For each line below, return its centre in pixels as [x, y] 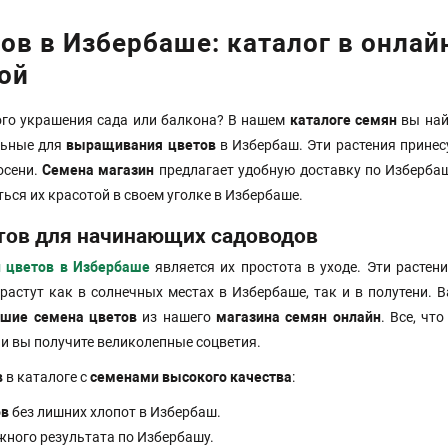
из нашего [177, 317]
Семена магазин [98, 170]
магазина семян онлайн [298, 317]
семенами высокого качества [191, 377]
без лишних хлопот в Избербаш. [115, 412]
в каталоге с [46, 377]
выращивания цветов [141, 145]
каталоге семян [343, 120]
